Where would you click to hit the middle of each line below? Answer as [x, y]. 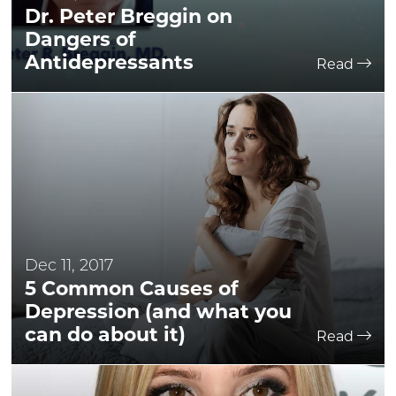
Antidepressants [109, 62]
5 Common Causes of [132, 289]
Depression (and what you [158, 312]
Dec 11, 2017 [69, 267]
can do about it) [105, 335]
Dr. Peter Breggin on [129, 16]
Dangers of [80, 39]
